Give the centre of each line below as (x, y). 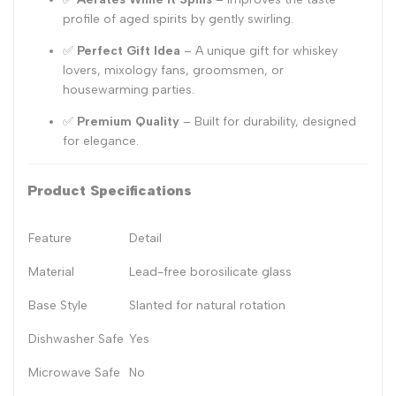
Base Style (58, 306)
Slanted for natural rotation (207, 306)
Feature (50, 239)
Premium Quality (128, 121)
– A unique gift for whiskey (259, 50)
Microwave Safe (74, 373)
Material (51, 272)
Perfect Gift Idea (129, 50)
